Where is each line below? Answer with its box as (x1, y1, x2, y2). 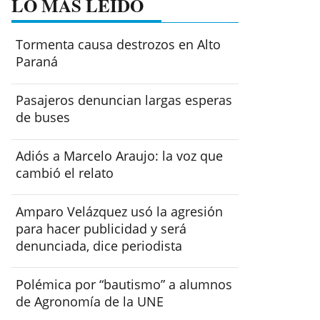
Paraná (16, 53, 59, 71)
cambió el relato (16, 164, 114, 181)
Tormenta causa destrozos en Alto (16, 36, 221, 54)
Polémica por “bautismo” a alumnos (16, 275, 233, 293)
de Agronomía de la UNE (16, 292, 164, 310)
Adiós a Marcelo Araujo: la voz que (16, 146, 224, 164)
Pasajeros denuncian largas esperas (16, 91, 233, 109)
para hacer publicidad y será (16, 219, 187, 237)
